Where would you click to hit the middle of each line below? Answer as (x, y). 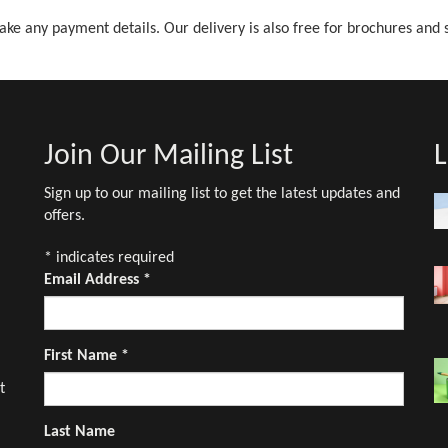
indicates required (113, 258)
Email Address (93, 280)
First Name (82, 356)
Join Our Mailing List (168, 156)
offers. (64, 216)
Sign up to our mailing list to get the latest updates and (222, 194)
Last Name (79, 432)
